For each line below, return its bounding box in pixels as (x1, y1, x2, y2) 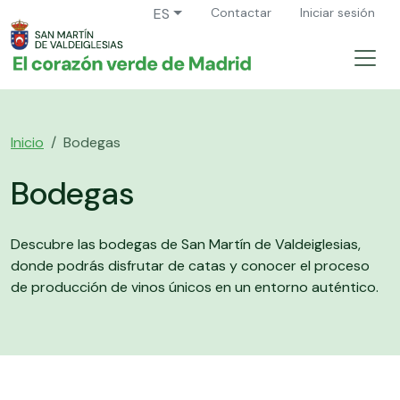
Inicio (11, 132, 44, 152)
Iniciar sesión (300, 4, 375, 21)
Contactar (211, 4, 271, 21)
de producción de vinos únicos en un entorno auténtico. (11, 277, 379, 296)
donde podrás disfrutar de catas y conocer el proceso (11, 255, 370, 275)
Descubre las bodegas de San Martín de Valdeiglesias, (11, 234, 361, 254)
